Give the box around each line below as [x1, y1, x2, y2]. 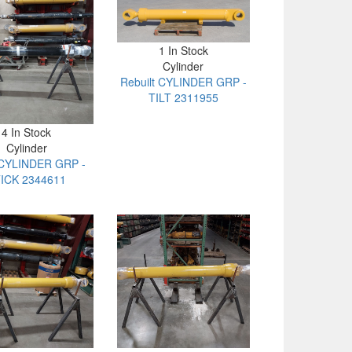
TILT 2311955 [148, 90, 218, 106]
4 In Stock [2, 124, 52, 141]
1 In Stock [158, 42, 208, 59]
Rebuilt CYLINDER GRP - [119, 74, 247, 90]
